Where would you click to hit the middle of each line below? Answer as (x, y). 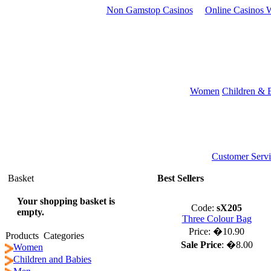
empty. (31, 212)
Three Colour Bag (217, 219)
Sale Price (201, 245)
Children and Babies (52, 259)
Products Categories (45, 236)
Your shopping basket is (66, 201)
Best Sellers (181, 178)
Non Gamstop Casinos (149, 10)
